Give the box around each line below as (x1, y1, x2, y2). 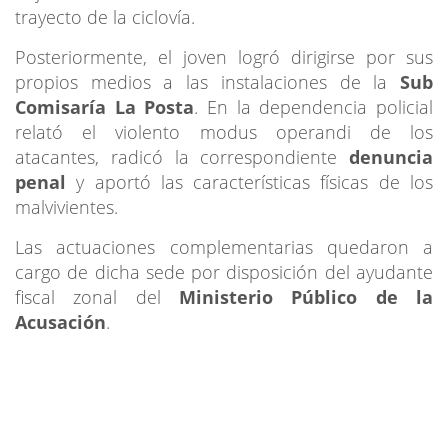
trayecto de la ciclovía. (15, 4, 195, 29)
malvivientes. (15, 194, 118, 219)
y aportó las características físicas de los (66, 169, 433, 194)
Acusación (15, 309, 106, 334)
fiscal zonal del (15, 284, 179, 309)
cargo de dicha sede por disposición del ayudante (15, 259, 433, 284)
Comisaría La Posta (15, 94, 195, 119)
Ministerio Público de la (179, 284, 433, 309)
